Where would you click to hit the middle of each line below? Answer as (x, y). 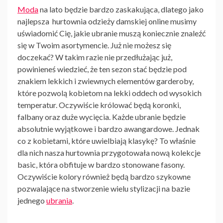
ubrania (59, 201)
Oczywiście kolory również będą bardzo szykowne (104, 177)
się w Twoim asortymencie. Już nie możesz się (94, 45)
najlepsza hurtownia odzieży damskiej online (94, 21)
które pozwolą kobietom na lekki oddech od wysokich (110, 93)
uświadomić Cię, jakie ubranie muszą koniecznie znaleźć (111, 33)
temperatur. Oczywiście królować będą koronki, (99, 105)
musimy (183, 21)
